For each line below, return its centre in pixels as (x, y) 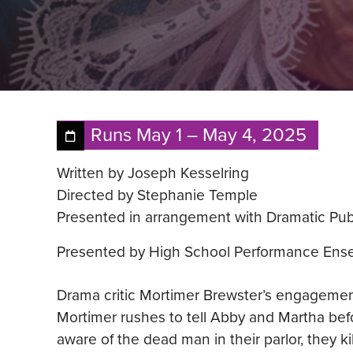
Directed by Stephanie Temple (157, 195)
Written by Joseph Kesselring (153, 173)
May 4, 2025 (255, 134)
